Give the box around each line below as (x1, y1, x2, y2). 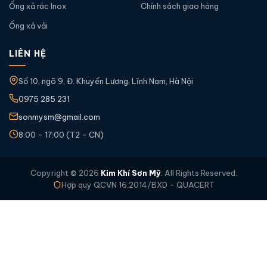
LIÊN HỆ (9, 48, 46, 59)
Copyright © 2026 (30, 168, 101, 178)
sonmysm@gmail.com (18, 112, 100, 122)
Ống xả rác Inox (9, 1, 66, 11)
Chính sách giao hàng (141, 1, 219, 11)
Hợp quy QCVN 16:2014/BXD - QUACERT (61, 180, 215, 190)
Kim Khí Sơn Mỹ (100, 168, 161, 178)
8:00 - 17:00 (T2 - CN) (18, 130, 104, 139)
